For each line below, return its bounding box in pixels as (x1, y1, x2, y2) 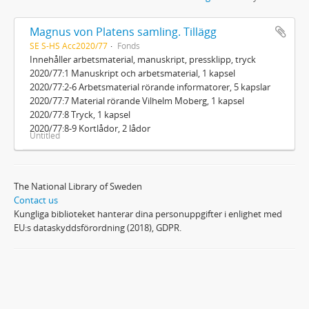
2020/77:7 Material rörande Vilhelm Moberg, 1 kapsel (30, 94, 244, 107)
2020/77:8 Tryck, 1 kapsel (30, 108, 130, 121)
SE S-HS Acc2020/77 (30, 39, 108, 51)
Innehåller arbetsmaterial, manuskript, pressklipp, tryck (30, 52, 256, 66)
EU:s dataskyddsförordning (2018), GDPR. (14, 221, 181, 234)
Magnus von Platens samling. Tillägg (30, 23, 217, 39)
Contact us (14, 193, 58, 206)
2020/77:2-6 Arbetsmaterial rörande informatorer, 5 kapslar (30, 80, 270, 93)
